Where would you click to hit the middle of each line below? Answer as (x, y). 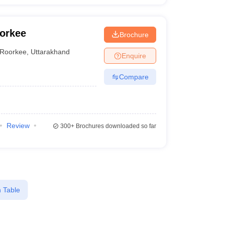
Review (18, 126)
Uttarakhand (50, 51)
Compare (134, 77)
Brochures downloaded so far (115, 126)
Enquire (134, 55)
